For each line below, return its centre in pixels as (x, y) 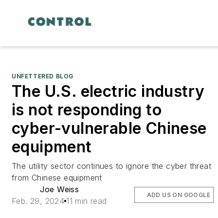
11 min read (87, 201)
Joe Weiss (59, 189)
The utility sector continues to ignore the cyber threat (111, 166)
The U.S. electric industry (108, 91)
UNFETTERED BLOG (43, 76)
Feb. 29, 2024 (38, 201)
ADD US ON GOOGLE (178, 195)
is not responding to (87, 109)
